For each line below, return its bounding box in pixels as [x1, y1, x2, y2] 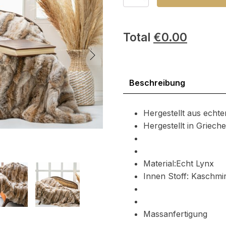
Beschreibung [129, 77, 185, 88]
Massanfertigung [143, 208, 207, 219]
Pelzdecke [123, 7, 155, 15]
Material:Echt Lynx [143, 158, 214, 168]
